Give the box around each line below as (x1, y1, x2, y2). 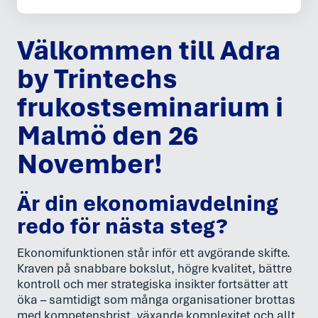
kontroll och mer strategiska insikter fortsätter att (17, 276, 288, 292)
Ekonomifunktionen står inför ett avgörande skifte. (17, 245, 290, 261)
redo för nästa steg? (17, 212, 228, 240)
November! (17, 146, 163, 181)
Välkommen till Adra (17, 33, 280, 67)
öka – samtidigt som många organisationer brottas (17, 292, 295, 307)
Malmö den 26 (17, 118, 198, 153)
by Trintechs (17, 61, 177, 96)
